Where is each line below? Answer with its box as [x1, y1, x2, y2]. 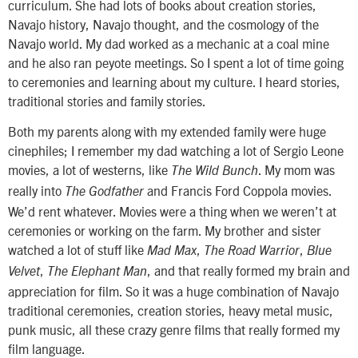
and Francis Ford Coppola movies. [144, 182, 332, 199]
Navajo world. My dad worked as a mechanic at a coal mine [8, 34, 329, 51]
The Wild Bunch [171, 165, 258, 178]
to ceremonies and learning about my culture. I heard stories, [8, 73, 340, 89]
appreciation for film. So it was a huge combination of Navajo [8, 283, 339, 300]
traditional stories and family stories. [8, 92, 206, 109]
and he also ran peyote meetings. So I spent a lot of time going [8, 54, 344, 70]
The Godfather [65, 185, 144, 199]
